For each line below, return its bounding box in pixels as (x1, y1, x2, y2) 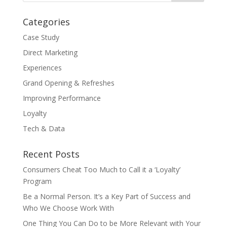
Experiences (22, 63, 62, 73)
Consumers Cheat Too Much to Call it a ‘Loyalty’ (22, 165, 180, 175)
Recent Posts (22, 148, 80, 161)
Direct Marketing (22, 48, 78, 58)
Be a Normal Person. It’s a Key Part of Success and (22, 192, 191, 202)
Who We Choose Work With (22, 203, 114, 213)
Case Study (22, 32, 59, 43)
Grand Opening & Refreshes (22, 78, 115, 88)
